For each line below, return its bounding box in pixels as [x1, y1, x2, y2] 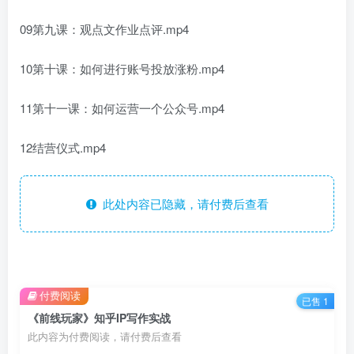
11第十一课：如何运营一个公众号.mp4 [20, 100, 224, 116]
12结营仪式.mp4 [20, 139, 106, 156]
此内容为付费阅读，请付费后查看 [28, 330, 182, 344]
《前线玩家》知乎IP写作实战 [28, 310, 171, 326]
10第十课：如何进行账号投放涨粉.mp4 [20, 60, 224, 77]
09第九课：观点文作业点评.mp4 [20, 21, 189, 37]
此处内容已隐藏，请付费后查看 [96, 195, 269, 212]
